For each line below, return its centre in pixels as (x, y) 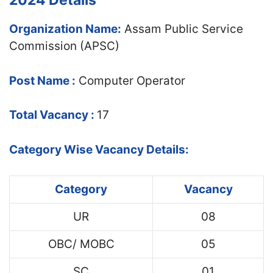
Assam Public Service (182, 29)
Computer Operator (132, 80)
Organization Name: (65, 29)
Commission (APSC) (64, 46)
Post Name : (42, 80)
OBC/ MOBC (81, 244)
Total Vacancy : (53, 115)
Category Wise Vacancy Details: (99, 149)
